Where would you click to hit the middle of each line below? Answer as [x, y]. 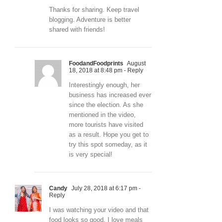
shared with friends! [77, 29]
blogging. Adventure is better [90, 19]
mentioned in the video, [102, 114]
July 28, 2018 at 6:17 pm [104, 188]
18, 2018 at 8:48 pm [96, 70]
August [136, 63]
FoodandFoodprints [96, 63]
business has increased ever [110, 95]
